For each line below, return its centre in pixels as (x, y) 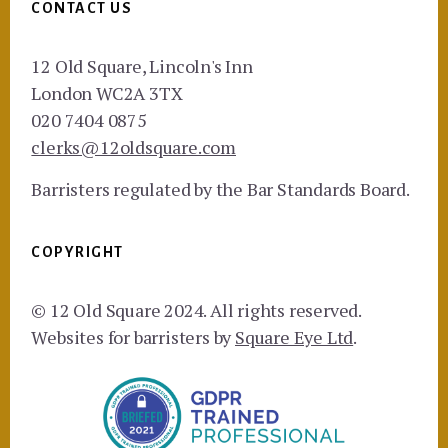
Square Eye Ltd (294, 337)
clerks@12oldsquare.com (133, 147)
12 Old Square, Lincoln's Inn (142, 66)
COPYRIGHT (77, 252)
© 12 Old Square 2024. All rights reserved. (196, 310)
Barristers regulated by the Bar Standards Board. (220, 189)
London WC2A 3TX (107, 93)
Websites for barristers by (133, 337)
